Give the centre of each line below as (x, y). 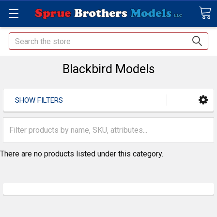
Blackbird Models (108, 69)
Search (20, 38)
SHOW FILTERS (39, 101)
